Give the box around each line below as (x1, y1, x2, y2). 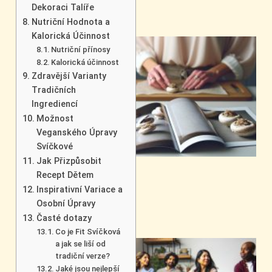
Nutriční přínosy (51, 44, 110, 54)
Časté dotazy (36, 212, 92, 223)
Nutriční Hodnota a (31, 16, 110, 27)
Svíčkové (36, 141, 73, 152)
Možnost (36, 113, 73, 124)
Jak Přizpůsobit (36, 155, 101, 166)
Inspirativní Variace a (36, 184, 123, 195)
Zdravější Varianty (31, 70, 106, 81)
